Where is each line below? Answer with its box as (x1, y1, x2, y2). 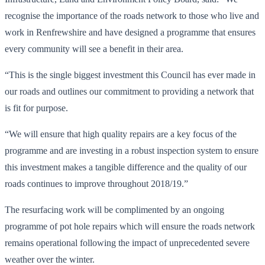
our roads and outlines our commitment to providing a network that (5, 86, 254, 96)
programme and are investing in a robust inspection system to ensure (5, 145, 258, 156)
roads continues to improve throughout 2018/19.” (5, 178, 188, 189)
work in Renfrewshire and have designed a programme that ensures (5, 27, 256, 37)
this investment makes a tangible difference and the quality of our (5, 161, 247, 172)
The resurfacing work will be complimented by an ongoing (5, 204, 224, 215)
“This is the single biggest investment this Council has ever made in (5, 69, 256, 80)
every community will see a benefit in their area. (5, 43, 183, 54)
